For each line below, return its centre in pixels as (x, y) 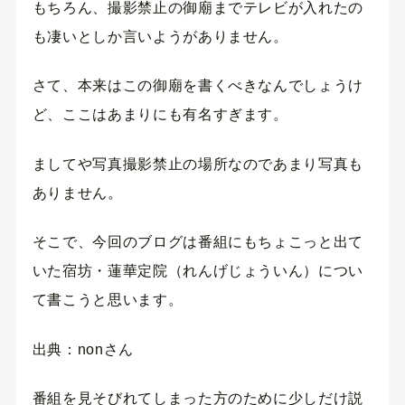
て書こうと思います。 (108, 300)
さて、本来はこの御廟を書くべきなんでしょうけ (198, 86)
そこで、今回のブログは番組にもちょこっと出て (198, 242)
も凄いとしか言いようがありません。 (160, 36)
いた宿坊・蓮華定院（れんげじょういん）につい (198, 271)
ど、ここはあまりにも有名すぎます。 (160, 115)
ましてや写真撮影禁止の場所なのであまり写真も (198, 164)
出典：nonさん (83, 349)
